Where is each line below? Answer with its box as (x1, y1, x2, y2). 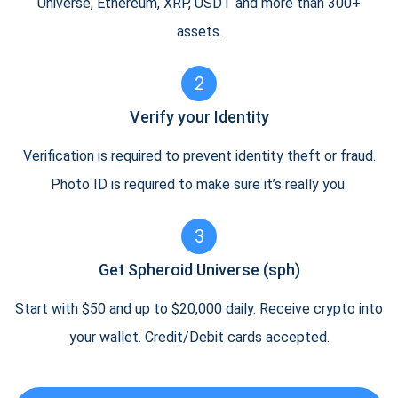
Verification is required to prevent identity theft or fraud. (22, 147, 376, 164)
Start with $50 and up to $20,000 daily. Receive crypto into (15, 300, 383, 317)
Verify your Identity (129, 107, 269, 126)
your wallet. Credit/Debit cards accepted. (68, 329, 330, 346)
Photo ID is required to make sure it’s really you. (51, 176, 347, 193)
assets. (176, 23, 222, 40)
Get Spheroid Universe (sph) (98, 260, 300, 279)
